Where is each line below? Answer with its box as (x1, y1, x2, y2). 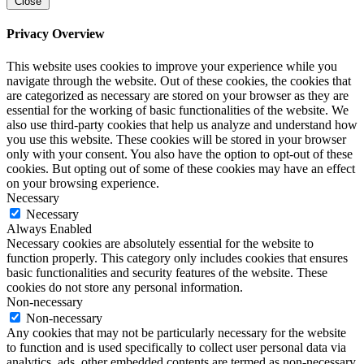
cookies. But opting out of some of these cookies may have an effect (6, 161, 355, 175)
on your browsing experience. (6, 175, 159, 190)
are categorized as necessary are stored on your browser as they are (6, 88, 349, 102)
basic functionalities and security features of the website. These (6, 265, 327, 279)
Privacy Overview (6, 27, 105, 41)
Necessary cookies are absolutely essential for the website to (6, 236, 314, 250)
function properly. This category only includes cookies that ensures (6, 250, 348, 265)
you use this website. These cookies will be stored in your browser (6, 132, 346, 146)
